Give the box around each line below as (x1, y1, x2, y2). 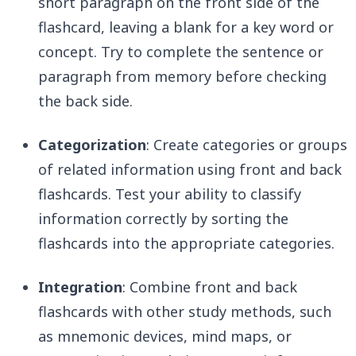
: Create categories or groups (146, 135, 347, 155)
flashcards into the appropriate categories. (38, 234, 335, 253)
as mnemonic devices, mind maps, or (38, 327, 292, 346)
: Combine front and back (122, 277, 297, 297)
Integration (38, 277, 122, 297)
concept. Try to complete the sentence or (38, 42, 323, 62)
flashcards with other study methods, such (38, 302, 331, 322)
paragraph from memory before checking (38, 67, 327, 87)
